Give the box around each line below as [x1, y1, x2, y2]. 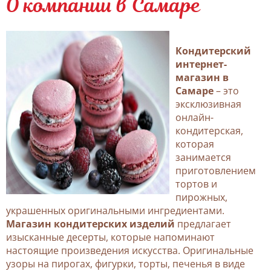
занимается [175, 150, 231, 164]
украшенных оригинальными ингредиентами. [6, 203, 224, 217]
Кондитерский [175, 44, 251, 57]
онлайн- [175, 110, 214, 124]
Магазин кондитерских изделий [6, 217, 175, 230]
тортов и [175, 177, 217, 191]
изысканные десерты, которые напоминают [6, 230, 215, 244]
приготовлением [175, 163, 256, 177]
